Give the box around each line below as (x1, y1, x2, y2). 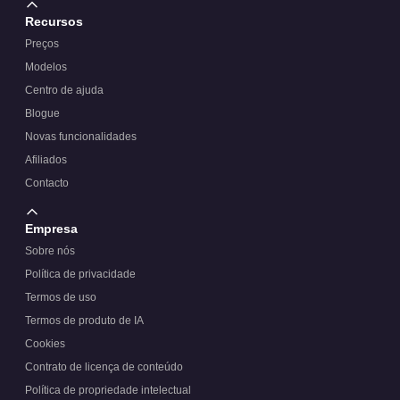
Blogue (25, 106, 60, 120)
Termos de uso (25, 290, 96, 304)
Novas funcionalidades (25, 129, 137, 143)
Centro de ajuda (25, 83, 104, 96)
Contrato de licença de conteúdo (25, 360, 183, 373)
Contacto (25, 176, 69, 189)
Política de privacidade (25, 267, 136, 280)
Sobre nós (25, 244, 75, 257)
